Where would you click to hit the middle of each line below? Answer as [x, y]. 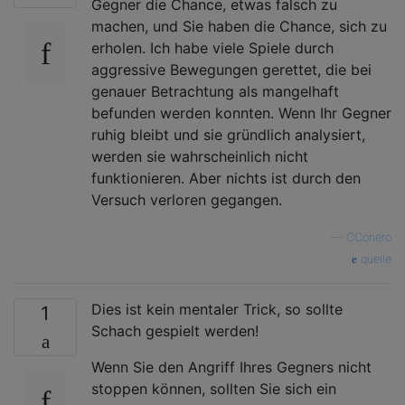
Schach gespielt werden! [175, 330]
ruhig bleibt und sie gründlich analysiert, [228, 134]
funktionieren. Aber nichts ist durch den [226, 178]
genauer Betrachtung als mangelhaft [215, 91]
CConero [369, 237]
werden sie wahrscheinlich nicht [200, 156]
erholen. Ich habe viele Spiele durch [212, 47]
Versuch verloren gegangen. [187, 199]
